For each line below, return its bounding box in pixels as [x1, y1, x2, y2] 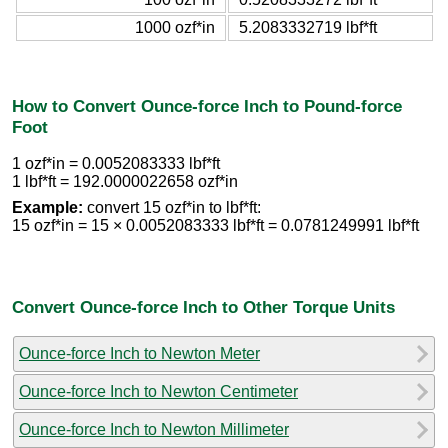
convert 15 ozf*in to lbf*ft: [83, 199, 261, 217]
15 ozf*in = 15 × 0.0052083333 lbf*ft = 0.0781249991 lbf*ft [12, 217, 419, 235]
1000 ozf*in [134, 18, 215, 36]
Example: [12, 199, 83, 217]
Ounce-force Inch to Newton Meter [19, 344, 260, 362]
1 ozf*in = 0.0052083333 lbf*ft [12, 155, 220, 173]
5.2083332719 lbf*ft [238, 18, 377, 36]
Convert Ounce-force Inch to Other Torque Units [12, 296, 395, 317]
